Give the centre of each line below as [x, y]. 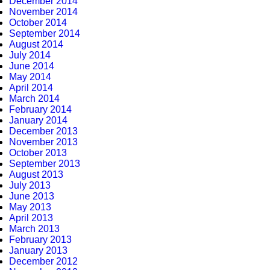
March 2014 [34, 99]
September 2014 [45, 33]
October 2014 [38, 23]
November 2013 [43, 142]
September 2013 [45, 164]
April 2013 [31, 218]
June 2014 [32, 66]
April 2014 [31, 88]
